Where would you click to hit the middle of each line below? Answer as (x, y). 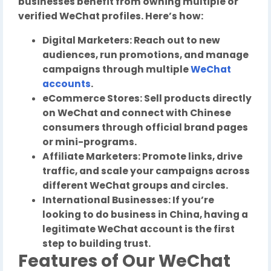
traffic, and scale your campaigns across (146, 171)
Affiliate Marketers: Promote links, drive (142, 156)
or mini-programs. (90, 142)
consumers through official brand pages (145, 127)
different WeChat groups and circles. (135, 185)
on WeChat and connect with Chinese (137, 113)
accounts (67, 84)
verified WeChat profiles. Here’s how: (111, 16)
